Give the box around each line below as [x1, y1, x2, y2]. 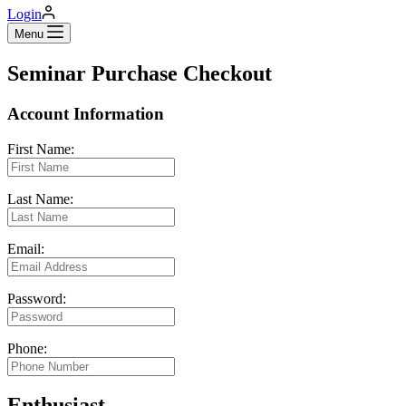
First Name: [7, 140, 74, 157]
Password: [7, 290, 66, 306]
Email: [7, 240, 44, 256]
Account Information [7, 103, 164, 123]
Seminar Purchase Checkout [7, 61, 272, 85]
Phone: [7, 340, 47, 356]
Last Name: [7, 190, 73, 207]
